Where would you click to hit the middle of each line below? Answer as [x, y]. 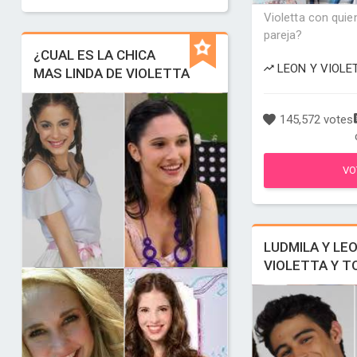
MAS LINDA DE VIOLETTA [111, 73]
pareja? [283, 35]
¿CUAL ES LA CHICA [94, 55]
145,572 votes [314, 120]
